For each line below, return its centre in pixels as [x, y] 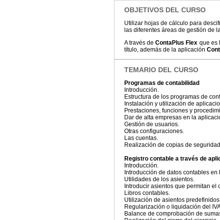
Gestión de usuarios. [152, 124]
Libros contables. [147, 193]
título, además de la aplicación [165, 50]
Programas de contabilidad [162, 83]
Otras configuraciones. [154, 131]
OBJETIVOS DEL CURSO [165, 10]
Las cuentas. [141, 138]
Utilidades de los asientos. [159, 179]
